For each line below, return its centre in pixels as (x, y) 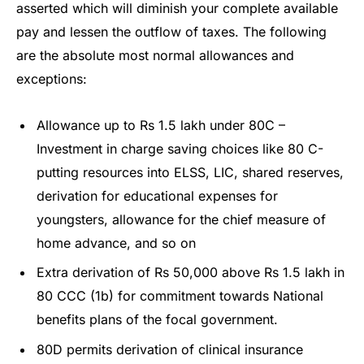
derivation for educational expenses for (157, 196)
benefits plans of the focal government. (157, 320)
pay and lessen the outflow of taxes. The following (171, 31)
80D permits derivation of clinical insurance (170, 349)
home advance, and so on (116, 243)
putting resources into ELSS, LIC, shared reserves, (190, 173)
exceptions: (52, 78)
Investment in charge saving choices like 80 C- (180, 149)
